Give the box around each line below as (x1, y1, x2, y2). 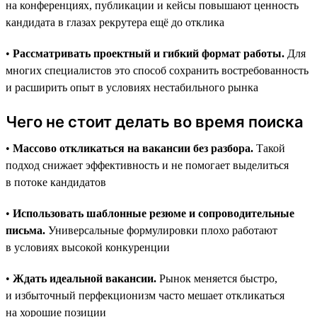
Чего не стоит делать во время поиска (6, 112, 304, 131)
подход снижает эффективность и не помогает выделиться (6, 158, 289, 171)
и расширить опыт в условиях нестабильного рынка (6, 81, 258, 93)
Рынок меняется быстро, (156, 272, 277, 284)
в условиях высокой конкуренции (6, 241, 170, 253)
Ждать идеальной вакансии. (13, 272, 156, 284)
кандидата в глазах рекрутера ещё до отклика (6, 16, 224, 28)
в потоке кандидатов (6, 175, 106, 188)
